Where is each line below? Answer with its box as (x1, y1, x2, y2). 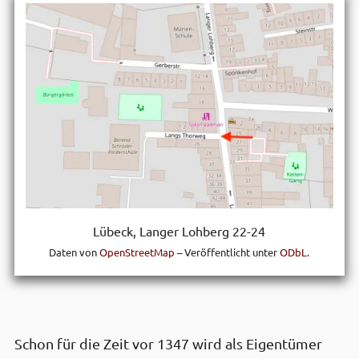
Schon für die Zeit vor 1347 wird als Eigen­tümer (14, 335, 322, 353)
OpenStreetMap (99, 245, 175, 259)
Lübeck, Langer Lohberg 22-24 (93, 223, 266, 239)
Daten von (49, 245, 100, 259)
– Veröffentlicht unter (175, 245, 280, 259)
